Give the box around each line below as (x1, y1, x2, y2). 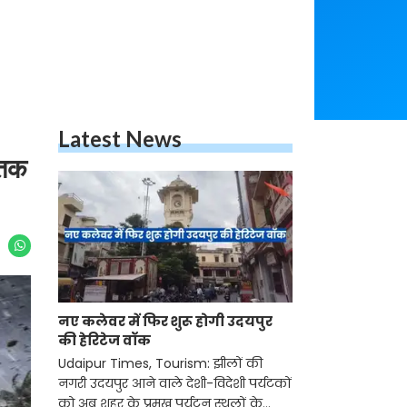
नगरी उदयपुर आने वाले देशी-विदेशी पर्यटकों (58, 374, 292, 393)
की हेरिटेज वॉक (58, 331, 151, 351)
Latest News (58, 125, 182, 152)
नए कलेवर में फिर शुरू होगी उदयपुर (58, 312, 273, 332)
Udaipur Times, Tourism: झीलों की (58, 354, 263, 373)
